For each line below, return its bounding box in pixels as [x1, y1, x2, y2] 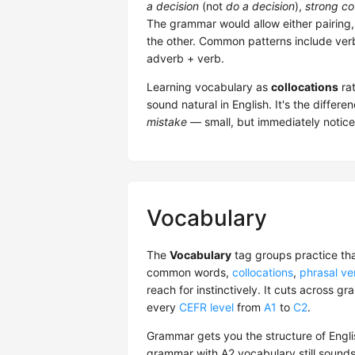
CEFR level [179, 300, 234, 315]
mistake [147, 115, 187, 129]
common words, [147, 265, 232, 280]
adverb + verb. [147, 52, 224, 66]
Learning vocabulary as [147, 80, 271, 94]
